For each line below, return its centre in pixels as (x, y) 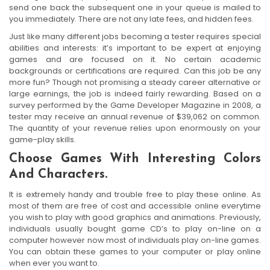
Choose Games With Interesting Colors (135, 159)
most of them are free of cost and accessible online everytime (135, 206)
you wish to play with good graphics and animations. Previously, (135, 217)
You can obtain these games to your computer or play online (135, 251)
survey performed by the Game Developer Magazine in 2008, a (135, 105)
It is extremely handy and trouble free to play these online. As (135, 194)
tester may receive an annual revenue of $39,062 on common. (135, 116)
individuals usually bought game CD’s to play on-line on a (135, 228)
